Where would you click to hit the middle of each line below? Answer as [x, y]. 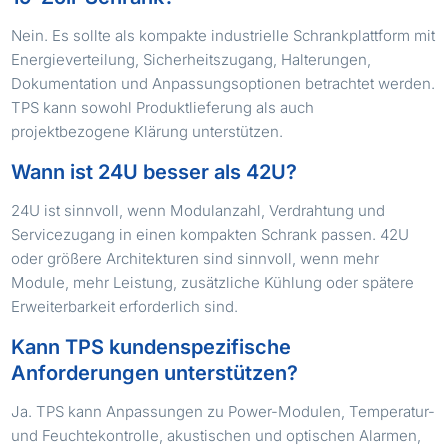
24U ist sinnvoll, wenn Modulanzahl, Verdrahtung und [198, 210]
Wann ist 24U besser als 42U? [154, 171]
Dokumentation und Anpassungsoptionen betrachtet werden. [223, 83]
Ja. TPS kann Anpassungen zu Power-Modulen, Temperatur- [223, 411]
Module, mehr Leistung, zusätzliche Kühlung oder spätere [213, 282]
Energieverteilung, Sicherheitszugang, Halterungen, [191, 59]
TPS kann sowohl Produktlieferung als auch [163, 107]
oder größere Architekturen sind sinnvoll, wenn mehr [195, 258]
